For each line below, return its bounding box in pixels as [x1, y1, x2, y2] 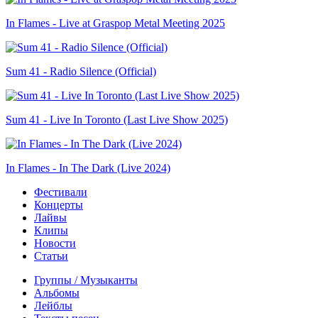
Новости [34, 236, 76, 249]
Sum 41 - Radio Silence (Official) [6, 65, 156, 77]
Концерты [34, 198, 83, 211]
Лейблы [34, 299, 72, 312]
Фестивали [34, 185, 87, 198]
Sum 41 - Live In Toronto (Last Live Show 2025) [6, 113, 228, 126]
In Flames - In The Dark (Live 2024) [6, 161, 170, 174]
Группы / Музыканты [34, 273, 138, 286]
